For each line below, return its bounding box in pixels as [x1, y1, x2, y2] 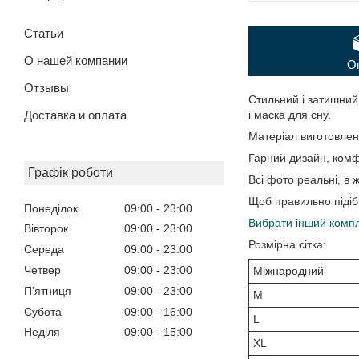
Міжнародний [253, 264, 324, 278]
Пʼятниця [24, 284, 71, 297]
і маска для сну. [248, 108, 331, 122]
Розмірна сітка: [248, 238, 326, 252]
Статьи [24, 26, 63, 40]
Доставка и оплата [24, 107, 127, 122]
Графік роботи [28, 165, 113, 179]
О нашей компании [24, 53, 127, 67]
